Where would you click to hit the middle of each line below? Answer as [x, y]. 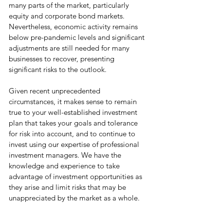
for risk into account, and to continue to [73, 134]
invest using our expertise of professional [75, 144]
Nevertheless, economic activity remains [74, 27]
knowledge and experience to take [65, 166]
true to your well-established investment [74, 112]
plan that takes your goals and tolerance [74, 123]
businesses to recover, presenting [63, 59]
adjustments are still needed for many [70, 48]
